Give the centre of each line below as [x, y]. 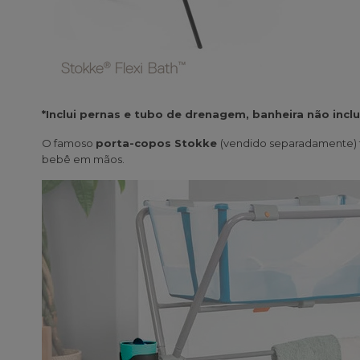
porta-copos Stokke [156, 143]
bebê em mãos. [83, 160]
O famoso [69, 143]
